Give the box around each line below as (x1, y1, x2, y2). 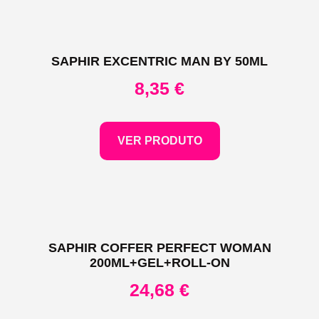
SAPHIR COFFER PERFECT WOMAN (48, 241, 271, 256)
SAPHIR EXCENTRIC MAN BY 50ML (51, 53, 268, 68)
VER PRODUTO (117, 135, 202, 147)
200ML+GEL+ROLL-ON (89, 256, 230, 271)
